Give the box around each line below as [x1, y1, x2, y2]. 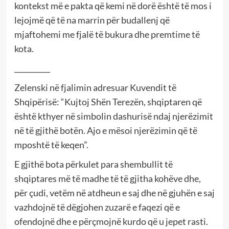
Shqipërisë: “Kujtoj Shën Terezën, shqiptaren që [14, 96, 202, 108]
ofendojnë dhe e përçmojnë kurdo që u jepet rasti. [14, 216, 208, 227]
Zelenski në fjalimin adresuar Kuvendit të [14, 82, 176, 94]
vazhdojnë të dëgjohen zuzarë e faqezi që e [14, 201, 180, 213]
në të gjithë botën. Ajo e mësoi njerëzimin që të [14, 125, 197, 136]
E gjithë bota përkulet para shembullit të [14, 158, 173, 170]
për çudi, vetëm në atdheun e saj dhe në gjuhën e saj [14, 187, 215, 199]
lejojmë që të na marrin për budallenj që [14, 14, 170, 26]
